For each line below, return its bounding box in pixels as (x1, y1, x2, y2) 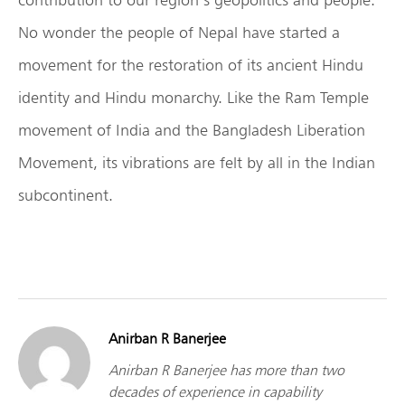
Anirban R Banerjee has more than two (108, 362, 344, 380)
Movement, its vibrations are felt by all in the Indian (18, 153, 375, 173)
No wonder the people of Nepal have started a (18, 23, 340, 42)
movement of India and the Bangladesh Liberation (18, 120, 365, 140)
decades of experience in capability (108, 383, 322, 401)
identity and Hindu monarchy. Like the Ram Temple (18, 88, 369, 108)
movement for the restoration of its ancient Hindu (18, 55, 363, 75)
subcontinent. (18, 185, 113, 205)
